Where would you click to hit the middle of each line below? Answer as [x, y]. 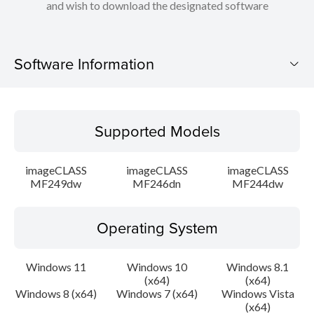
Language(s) [43, 177]
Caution [33, 213]
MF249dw [56, 183]
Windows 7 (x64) [157, 293]
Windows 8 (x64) [56, 293]
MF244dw [258, 183]
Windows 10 [157, 267]
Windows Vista [258, 293]
